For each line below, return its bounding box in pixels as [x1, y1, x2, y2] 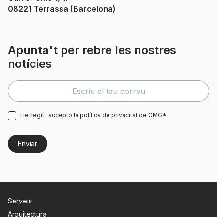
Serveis [8, 196, 32, 205]
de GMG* [138, 111, 166, 119]
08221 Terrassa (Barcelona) [8, 3, 116, 14]
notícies [8, 56, 52, 71]
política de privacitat [80, 111, 138, 119]
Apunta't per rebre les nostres [8, 43, 176, 57]
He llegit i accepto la [20, 111, 80, 119]
